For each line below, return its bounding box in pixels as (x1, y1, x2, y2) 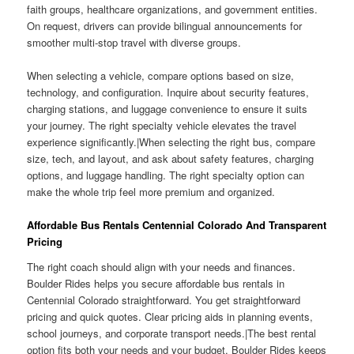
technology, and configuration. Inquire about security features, (27, 85, 310, 100)
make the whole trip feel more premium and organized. (27, 184, 276, 200)
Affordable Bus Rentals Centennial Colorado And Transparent (27, 217, 327, 233)
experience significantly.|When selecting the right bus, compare (27, 134, 316, 150)
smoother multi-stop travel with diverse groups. (27, 34, 242, 50)
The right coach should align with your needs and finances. (27, 258, 296, 274)
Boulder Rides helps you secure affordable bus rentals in (27, 275, 285, 291)
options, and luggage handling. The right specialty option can (27, 168, 305, 183)
